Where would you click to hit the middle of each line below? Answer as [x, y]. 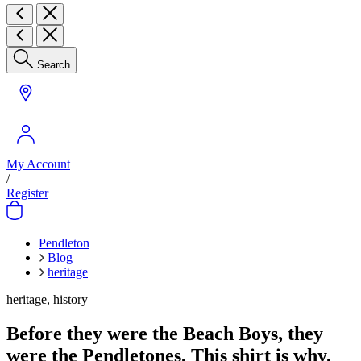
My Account [38, 164]
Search [54, 65]
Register [27, 193]
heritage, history [47, 299]
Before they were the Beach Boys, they [165, 333]
